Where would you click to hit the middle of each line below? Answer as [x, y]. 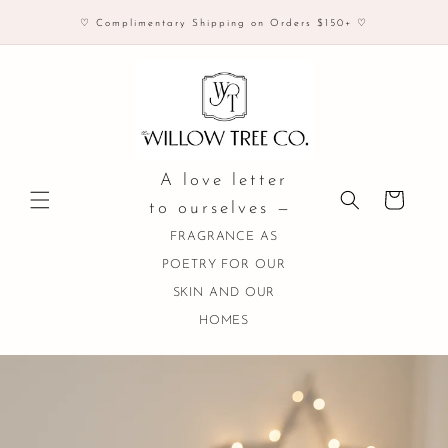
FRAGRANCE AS [224, 237]
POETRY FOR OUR [224, 265]
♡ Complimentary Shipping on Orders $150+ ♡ [224, 23]
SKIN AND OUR [224, 293]
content [58, 29]
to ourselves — [224, 209]
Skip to [57, 15]
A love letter [224, 181]
